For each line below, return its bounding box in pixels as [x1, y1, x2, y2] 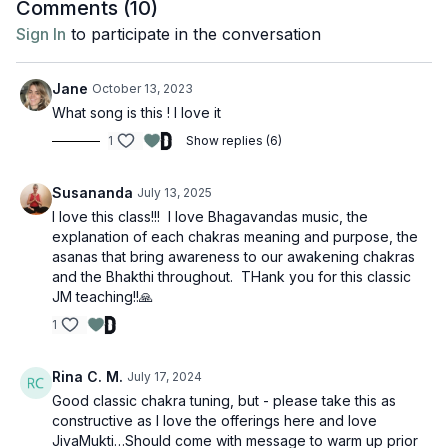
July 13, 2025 [137, 185, 212, 200]
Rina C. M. [52, 368, 123, 385]
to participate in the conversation [66, 24, 321, 44]
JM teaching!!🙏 [52, 288, 153, 305]
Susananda [52, 184, 133, 201]
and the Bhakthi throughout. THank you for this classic [52, 268, 411, 285]
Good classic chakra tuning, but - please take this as [52, 392, 396, 409]
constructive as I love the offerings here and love [52, 412, 377, 429]
